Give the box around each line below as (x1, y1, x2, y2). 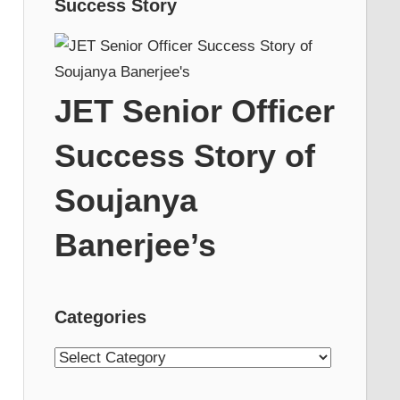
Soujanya (54, 181, 197, 219)
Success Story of (54, 137, 315, 174)
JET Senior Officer (54, 92, 335, 129)
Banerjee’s (54, 226, 216, 263)
